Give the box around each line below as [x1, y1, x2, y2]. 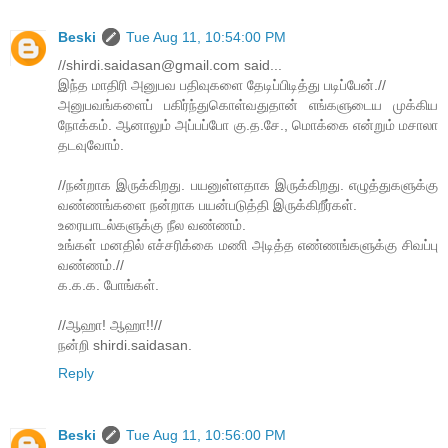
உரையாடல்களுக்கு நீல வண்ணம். [58, 217, 246, 234]
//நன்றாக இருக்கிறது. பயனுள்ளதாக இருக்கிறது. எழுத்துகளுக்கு [58, 177, 438, 194]
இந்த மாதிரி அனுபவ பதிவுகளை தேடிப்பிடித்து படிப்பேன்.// [58, 77, 386, 94]
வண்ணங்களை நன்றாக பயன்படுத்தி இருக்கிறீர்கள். [58, 197, 357, 214]
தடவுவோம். [58, 137, 124, 154]
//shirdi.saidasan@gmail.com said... [58, 57, 282, 74]
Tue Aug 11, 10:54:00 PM [126, 29, 286, 46]
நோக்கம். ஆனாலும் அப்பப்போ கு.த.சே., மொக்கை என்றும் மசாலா [58, 117, 438, 134]
